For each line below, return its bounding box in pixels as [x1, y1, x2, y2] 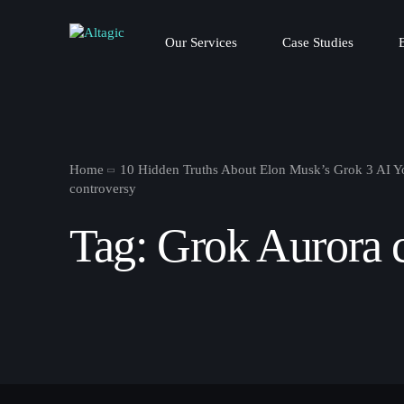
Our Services [165, 34, 238, 50]
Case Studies [282, 34, 354, 50]
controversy [69, 180, 137, 196]
